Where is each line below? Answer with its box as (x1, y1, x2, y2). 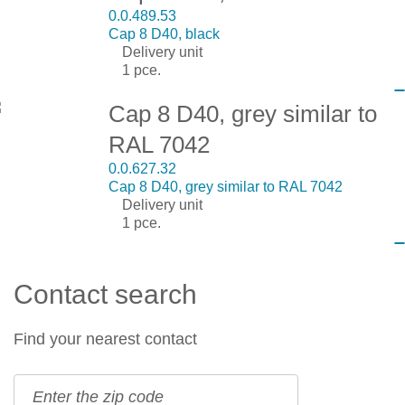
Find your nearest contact (14, 329, 197, 348)
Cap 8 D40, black (108, 25, 220, 42)
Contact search (14, 278, 197, 309)
